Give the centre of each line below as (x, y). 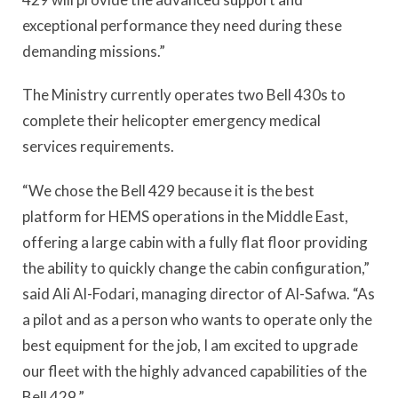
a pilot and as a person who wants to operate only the (197, 319)
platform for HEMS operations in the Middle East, (185, 216)
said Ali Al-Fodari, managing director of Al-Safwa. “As (199, 293)
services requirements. (98, 147)
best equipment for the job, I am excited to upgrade (190, 345)
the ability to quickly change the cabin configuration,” (196, 267)
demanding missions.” (94, 51)
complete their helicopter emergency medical (171, 121)
